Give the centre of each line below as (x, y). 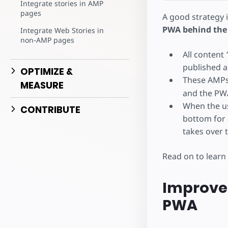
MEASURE (42, 85)
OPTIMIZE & (47, 72)
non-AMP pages (47, 40)
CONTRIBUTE (50, 110)
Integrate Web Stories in (62, 30)
